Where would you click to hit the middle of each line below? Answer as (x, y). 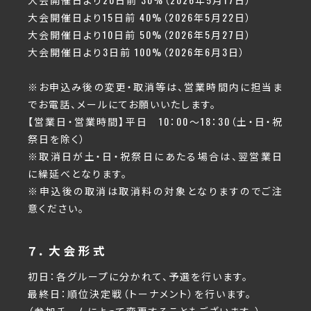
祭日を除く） (57, 139)
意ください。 (56, 208)
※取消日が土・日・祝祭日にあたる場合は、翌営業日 (155, 156)
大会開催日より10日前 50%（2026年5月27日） (140, 35)
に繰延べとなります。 (78, 174)
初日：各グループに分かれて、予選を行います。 (138, 276)
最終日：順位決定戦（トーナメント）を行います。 (140, 294)
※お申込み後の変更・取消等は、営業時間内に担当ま (155, 87)
